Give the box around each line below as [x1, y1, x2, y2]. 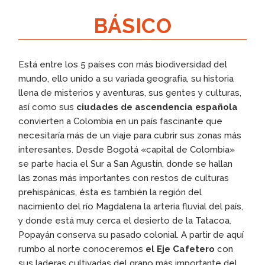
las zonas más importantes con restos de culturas [18, 172, 230, 183]
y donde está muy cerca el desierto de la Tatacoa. [18, 215, 232, 226]
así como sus [18, 101, 77, 112]
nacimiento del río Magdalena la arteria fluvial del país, [18, 201, 244, 212]
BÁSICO [93, 13, 172, 38]
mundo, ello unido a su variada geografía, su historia [18, 73, 234, 84]
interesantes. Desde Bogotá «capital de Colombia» [18, 144, 235, 155]
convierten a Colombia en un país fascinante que [18, 115, 223, 127]
